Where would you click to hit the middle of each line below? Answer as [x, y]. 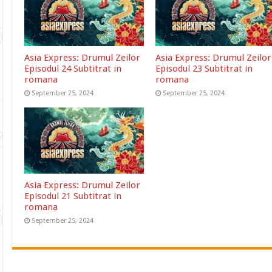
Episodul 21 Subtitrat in [73, 196]
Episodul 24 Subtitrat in [73, 68]
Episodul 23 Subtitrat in [204, 68]
